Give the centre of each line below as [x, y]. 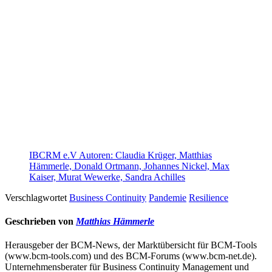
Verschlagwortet [37, 197]
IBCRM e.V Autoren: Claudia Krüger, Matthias [121, 155]
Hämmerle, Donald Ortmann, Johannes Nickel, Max [129, 166]
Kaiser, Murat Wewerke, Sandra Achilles [107, 177]
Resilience [209, 197]
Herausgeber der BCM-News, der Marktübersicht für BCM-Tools [131, 245]
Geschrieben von [40, 221]
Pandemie [168, 197]
